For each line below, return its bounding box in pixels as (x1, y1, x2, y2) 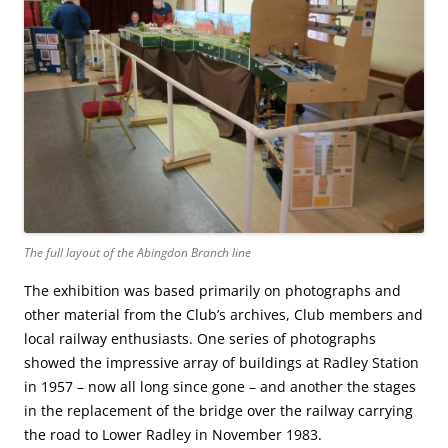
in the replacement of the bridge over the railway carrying (24, 401, 413, 421)
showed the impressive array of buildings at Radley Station (24, 353, 419, 373)
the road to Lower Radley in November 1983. (24, 425, 322, 445)
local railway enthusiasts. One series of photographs (24, 329, 376, 349)
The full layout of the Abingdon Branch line (24, 244, 251, 262)
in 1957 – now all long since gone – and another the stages (24, 377, 416, 397)
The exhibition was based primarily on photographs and (24, 281, 401, 301)
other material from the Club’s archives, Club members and (24, 305, 423, 325)
